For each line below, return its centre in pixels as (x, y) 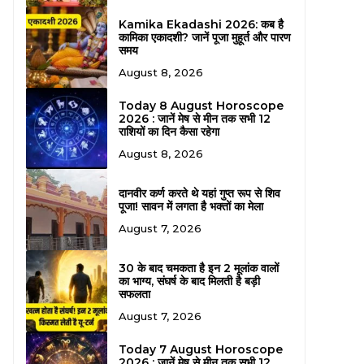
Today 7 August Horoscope (200, 349)
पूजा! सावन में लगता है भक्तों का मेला (191, 206)
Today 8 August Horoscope (201, 105)
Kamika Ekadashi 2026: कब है (201, 24)
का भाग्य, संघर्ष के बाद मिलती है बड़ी (189, 281)
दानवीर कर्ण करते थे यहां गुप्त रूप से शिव (199, 193)
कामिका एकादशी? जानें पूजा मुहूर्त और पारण (204, 37)
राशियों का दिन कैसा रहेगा (169, 131)
